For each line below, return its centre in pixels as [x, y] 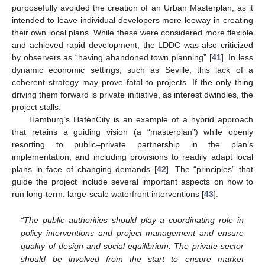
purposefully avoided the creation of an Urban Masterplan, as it [132, 8]
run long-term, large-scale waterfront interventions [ [108, 194]
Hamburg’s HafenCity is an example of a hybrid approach [141, 120]
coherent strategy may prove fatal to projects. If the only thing [132, 83]
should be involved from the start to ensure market [132, 259]
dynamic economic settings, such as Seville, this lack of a [132, 70]
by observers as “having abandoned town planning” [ [112, 58]
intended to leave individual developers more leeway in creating [132, 20]
